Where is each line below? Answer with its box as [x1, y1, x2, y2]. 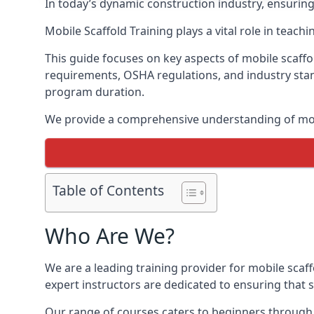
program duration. [45, 84, 144, 100]
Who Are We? [45, 221, 175, 250]
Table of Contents [53, 181, 164, 200]
